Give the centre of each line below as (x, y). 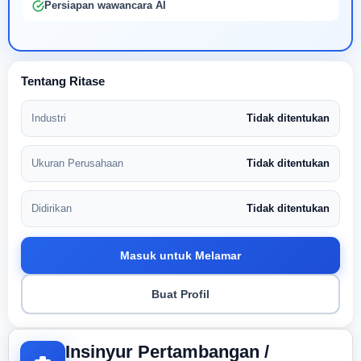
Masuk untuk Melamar (180, 255)
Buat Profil (180, 294)
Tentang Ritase (63, 81)
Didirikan (52, 208)
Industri (49, 118)
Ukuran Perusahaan (77, 163)
